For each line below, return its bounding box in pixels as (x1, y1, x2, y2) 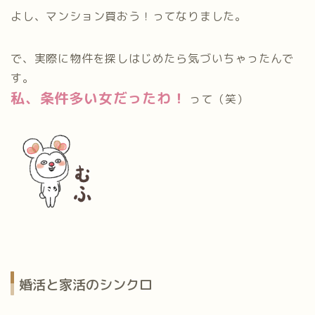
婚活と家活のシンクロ (19, 274, 153, 294)
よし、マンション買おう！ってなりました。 (11, 8, 247, 25)
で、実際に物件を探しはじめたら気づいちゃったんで (11, 51, 295, 67)
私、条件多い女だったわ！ (11, 88, 186, 108)
